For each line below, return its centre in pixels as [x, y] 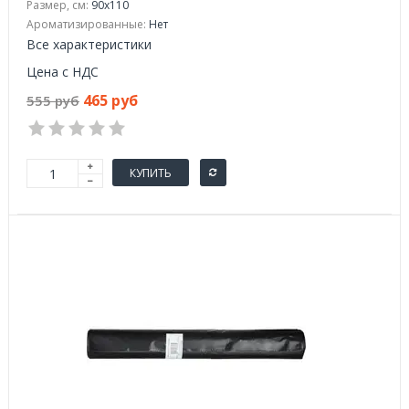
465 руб [110, 100]
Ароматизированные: [86, 24]
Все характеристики [89, 44]
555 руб [53, 100]
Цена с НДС [63, 72]
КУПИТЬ [151, 173]
